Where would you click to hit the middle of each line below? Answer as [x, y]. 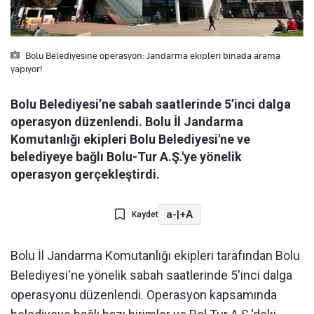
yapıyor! [26, 69]
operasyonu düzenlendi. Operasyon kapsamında [144, 295]
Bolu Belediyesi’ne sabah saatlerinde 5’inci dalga [151, 104]
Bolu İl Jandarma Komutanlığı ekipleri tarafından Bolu [155, 256]
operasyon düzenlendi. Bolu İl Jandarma [127, 122]
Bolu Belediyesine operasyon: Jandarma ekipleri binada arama [152, 56]
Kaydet [145, 215]
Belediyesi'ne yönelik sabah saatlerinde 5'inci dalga [151, 275]
